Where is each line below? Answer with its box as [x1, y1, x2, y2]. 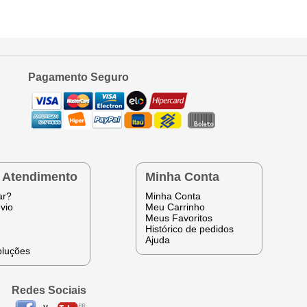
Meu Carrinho [145, 201, 205, 212]
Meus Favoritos [145, 212, 212, 223]
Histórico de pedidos [145, 223, 234, 234]
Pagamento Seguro [27, 70, 129, 83]
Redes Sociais [11, 283, 86, 296]
